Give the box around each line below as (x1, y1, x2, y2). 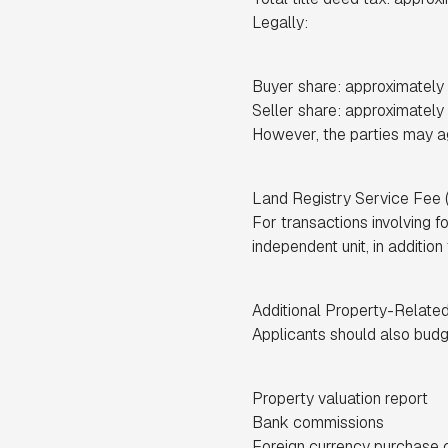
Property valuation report (252, 388, 428, 409)
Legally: (252, 12, 308, 33)
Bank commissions (252, 412, 384, 433)
